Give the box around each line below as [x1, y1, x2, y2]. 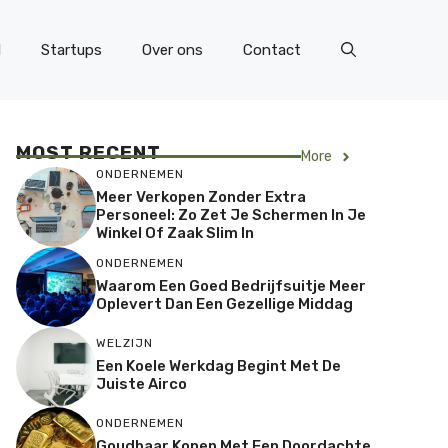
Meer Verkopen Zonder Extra [96, 187, 306, 206]
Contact [243, 41, 301, 59]
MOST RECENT [16, 141, 161, 164]
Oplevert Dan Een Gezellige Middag [96, 294, 353, 313]
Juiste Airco [96, 374, 187, 393]
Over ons [142, 41, 203, 59]
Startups [41, 41, 102, 59]
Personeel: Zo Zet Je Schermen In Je [96, 205, 366, 224]
